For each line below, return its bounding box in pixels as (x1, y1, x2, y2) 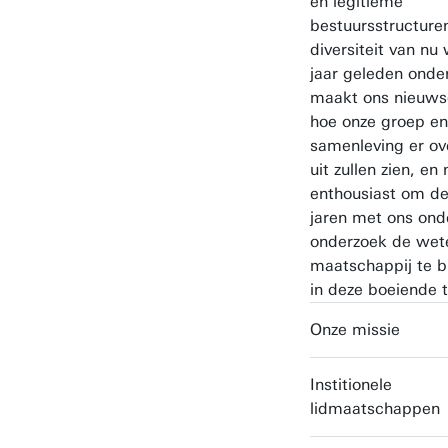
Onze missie (310, 319, 400, 339)
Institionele (310, 374, 392, 394)
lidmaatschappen (310, 398, 440, 418)
